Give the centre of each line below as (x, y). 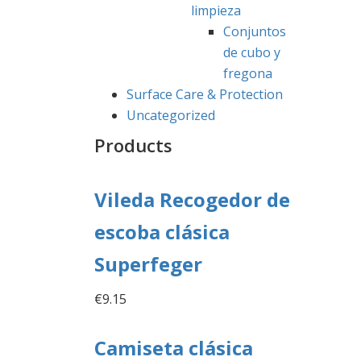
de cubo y (252, 52)
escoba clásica (162, 231)
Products (133, 145)
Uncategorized (171, 115)
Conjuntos (255, 31)
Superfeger (148, 263)
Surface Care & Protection (205, 94)
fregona (248, 73)
